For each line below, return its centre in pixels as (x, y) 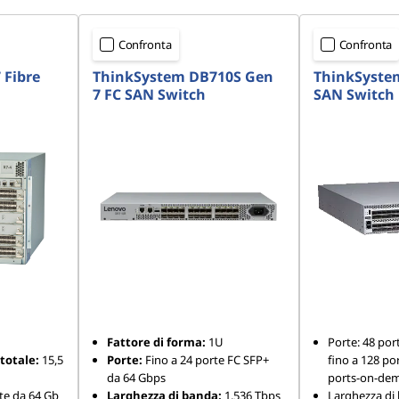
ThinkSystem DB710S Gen (183, 77)
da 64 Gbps (136, 378)
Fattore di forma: (156, 342)
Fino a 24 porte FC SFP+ (205, 360)
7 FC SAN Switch (149, 94)
